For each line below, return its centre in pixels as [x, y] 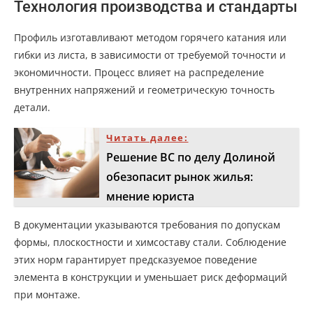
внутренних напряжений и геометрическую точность [144, 89]
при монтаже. [47, 294]
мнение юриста [151, 196]
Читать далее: [147, 137]
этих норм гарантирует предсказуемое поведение [136, 259]
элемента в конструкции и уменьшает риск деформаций [151, 277]
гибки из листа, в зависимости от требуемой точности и [150, 54]
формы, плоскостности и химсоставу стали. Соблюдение [150, 242]
